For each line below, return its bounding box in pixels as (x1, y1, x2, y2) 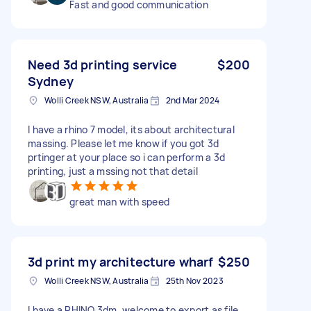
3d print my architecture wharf (28, 253, 214, 270)
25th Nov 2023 (165, 274, 224, 287)
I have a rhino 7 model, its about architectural (28, 122, 235, 136)
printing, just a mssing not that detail (28, 164, 198, 178)
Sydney (28, 72, 74, 90)
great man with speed (69, 194, 169, 208)
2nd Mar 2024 (165, 94, 220, 106)
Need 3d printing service (28, 56, 178, 73)
